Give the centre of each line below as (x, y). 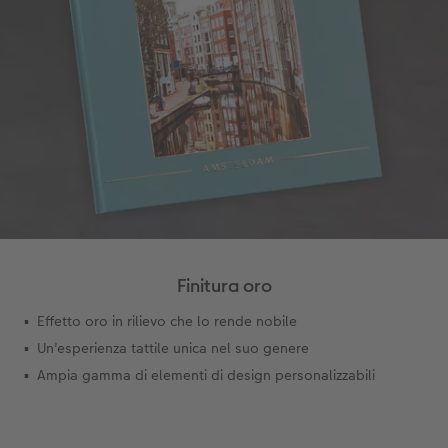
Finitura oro (224, 286)
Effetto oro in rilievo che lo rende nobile (167, 321)
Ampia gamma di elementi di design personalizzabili (206, 375)
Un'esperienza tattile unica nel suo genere (173, 348)
